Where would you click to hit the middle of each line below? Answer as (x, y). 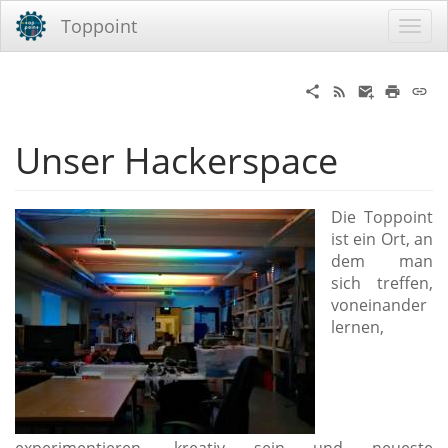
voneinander (379, 305)
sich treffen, (382, 283)
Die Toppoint (382, 217)
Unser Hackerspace (176, 160)
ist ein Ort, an (382, 239)
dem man (382, 261)
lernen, (357, 327)
